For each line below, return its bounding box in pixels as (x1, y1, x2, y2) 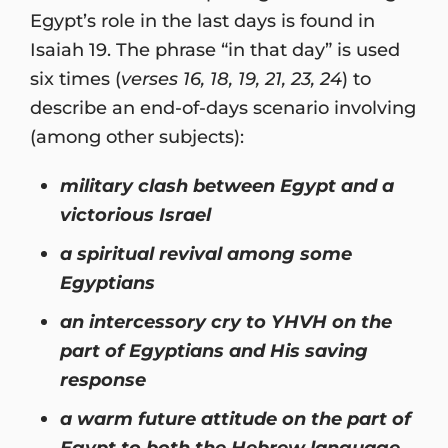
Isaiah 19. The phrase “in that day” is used (30, 37, 400, 61)
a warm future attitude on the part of (60, 406, 411, 430)
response (60, 367, 146, 391)
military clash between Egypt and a (60, 173, 394, 197)
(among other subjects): (30, 124, 244, 148)
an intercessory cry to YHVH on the (60, 309, 392, 333)
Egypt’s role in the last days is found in (30, 8, 375, 32)
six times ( (30, 66, 121, 90)
